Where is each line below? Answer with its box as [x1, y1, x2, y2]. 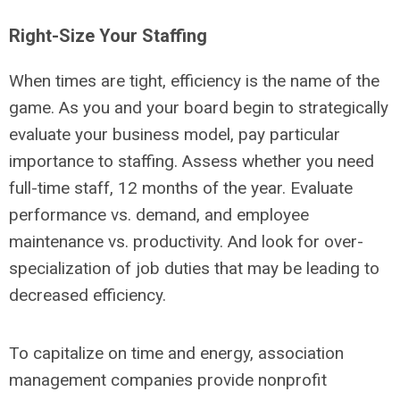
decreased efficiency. [9, 285, 166, 305]
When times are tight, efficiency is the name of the [9, 71, 379, 91]
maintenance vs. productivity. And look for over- [9, 231, 363, 252]
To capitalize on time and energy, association [9, 343, 344, 363]
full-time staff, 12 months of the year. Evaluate [9, 178, 353, 198]
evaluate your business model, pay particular [9, 124, 340, 145]
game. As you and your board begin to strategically [9, 97, 388, 118]
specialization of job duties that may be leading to [9, 258, 379, 279]
